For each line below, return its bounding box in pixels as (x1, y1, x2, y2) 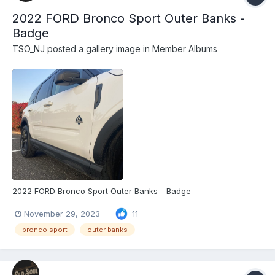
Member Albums (152, 44, 217, 55)
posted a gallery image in (45, 44, 152, 55)
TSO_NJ (12, 44, 45, 55)
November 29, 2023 (24, 208, 100, 219)
